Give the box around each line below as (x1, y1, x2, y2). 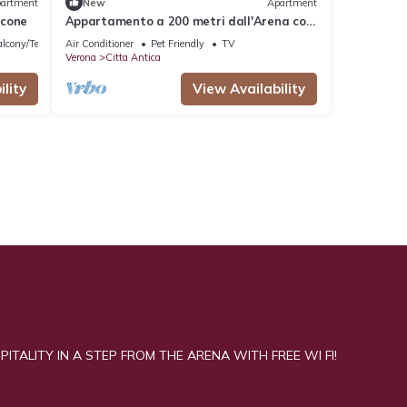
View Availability (193, 80, 305, 98)
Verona (65, 51, 96, 65)
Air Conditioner (65, 37, 134, 51)
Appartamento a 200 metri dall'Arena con (65, 14, 313, 29)
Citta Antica (104, 51, 161, 65)
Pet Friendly (150, 37, 204, 51)
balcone (65, 30, 111, 45)
